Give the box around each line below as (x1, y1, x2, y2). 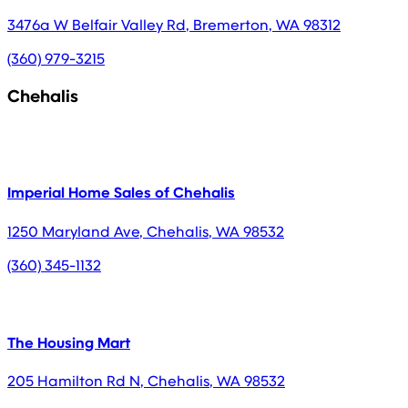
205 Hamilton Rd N (7, 372, 140, 392)
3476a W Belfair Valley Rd (7, 15, 186, 35)
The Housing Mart (7, 332, 130, 352)
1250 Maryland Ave (7, 221, 139, 241)
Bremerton (193, 15, 269, 35)
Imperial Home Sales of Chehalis (7, 183, 235, 203)
